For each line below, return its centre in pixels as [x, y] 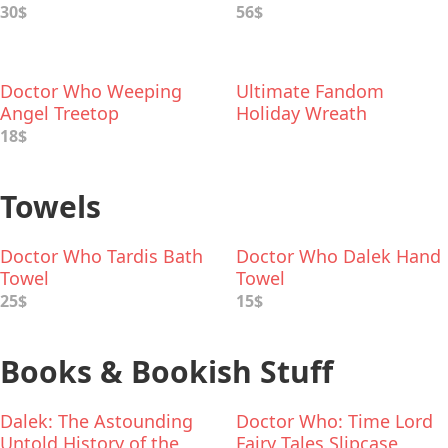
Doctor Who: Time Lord [334, 421]
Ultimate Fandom [310, 91]
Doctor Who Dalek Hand [338, 256]
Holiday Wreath [301, 113]
